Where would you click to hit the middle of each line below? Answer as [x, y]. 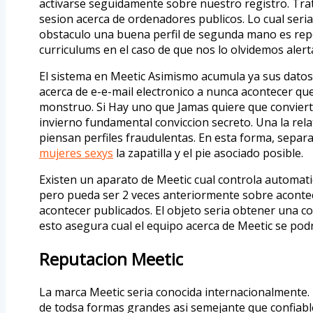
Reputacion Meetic [111, 259]
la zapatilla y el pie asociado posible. [208, 153]
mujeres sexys [76, 153]
